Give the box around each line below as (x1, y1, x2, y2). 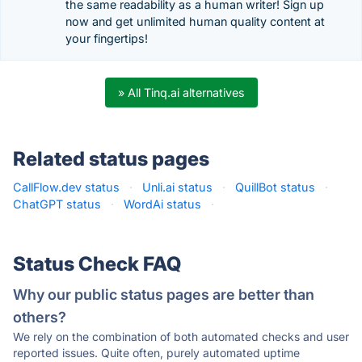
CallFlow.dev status (13, 180, 120, 194)
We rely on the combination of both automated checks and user (13, 330, 349, 343)
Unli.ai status (142, 180, 213, 194)
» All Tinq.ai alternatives (117, 86, 245, 99)
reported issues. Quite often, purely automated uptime (13, 346, 300, 360)
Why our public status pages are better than (13, 286, 314, 303)
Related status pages (13, 147, 209, 170)
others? (13, 309, 66, 326)
